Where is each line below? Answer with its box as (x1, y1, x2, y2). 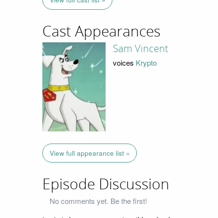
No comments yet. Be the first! (50, 196, 147, 206)
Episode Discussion (42, 175, 169, 193)
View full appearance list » (49, 148, 130, 158)
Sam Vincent (112, 43, 168, 55)
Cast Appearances (42, 22, 161, 40)
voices (112, 57, 136, 68)
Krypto (135, 57, 157, 68)
